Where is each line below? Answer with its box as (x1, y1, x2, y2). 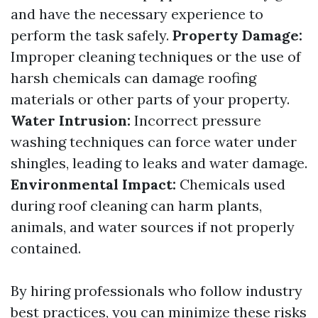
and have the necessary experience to (11, 5, 263, 23)
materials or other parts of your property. (11, 90, 290, 108)
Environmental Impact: (11, 175, 176, 193)
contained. (11, 239, 81, 257)
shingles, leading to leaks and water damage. (11, 154, 307, 172)
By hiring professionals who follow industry (11, 282, 302, 300)
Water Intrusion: (11, 111, 131, 129)
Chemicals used (176, 175, 285, 193)
